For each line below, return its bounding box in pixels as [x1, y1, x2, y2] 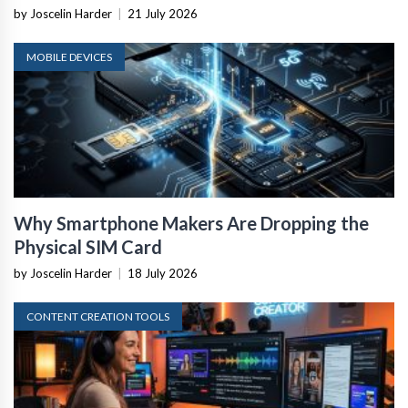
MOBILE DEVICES [26, 50, 112, 64]
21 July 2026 [127, 6, 198, 21]
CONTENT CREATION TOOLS [26, 310, 169, 323]
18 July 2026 [127, 266, 198, 280]
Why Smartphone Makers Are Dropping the [14, 212, 369, 234]
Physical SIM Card [14, 236, 162, 258]
